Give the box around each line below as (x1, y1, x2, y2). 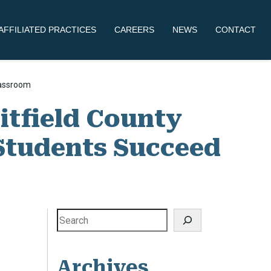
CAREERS (114, 25, 154, 34)
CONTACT (215, 25, 256, 34)
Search (56, 208, 90, 220)
